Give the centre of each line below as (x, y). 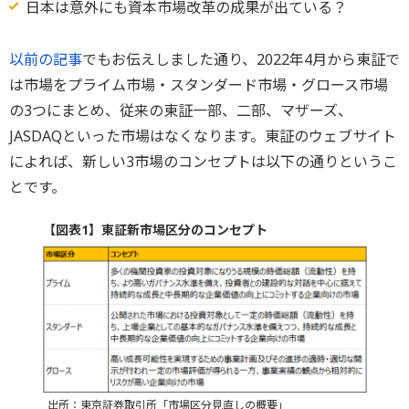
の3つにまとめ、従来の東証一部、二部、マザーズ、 (181, 110)
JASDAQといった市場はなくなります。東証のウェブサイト (203, 136)
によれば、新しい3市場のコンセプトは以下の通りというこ (203, 161)
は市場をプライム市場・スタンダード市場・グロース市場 (199, 84)
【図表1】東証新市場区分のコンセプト (155, 229)
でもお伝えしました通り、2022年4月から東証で (241, 59)
